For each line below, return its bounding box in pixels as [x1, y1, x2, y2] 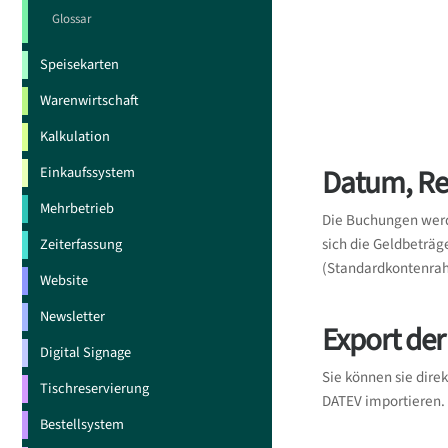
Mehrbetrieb [40, 197, 114, 219]
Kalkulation [40, 125, 110, 147]
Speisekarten [40, 53, 119, 75]
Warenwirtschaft [40, 89, 139, 111]
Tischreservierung [40, 377, 149, 399]
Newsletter [40, 305, 105, 327]
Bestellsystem [40, 413, 124, 435]
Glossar [52, 10, 92, 29]
